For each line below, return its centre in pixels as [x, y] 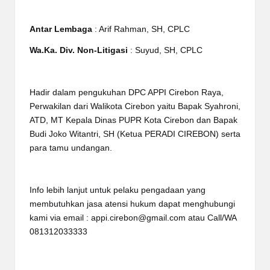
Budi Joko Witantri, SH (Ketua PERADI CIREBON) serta [135, 134]
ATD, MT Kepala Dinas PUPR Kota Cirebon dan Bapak [133, 120]
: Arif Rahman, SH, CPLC [142, 29]
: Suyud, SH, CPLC [166, 50]
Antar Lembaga [62, 29]
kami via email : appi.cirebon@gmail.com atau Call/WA [133, 218]
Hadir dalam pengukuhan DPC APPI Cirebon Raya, [127, 92]
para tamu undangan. [71, 148]
